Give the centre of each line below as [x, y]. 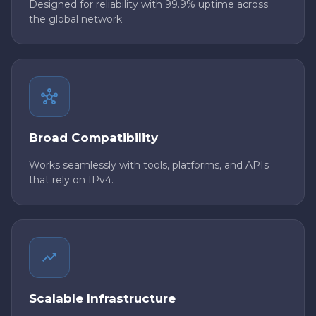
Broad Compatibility [93, 138]
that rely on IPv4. [71, 180]
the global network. [77, 19]
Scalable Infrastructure [102, 299]
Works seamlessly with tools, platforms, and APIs [149, 165]
